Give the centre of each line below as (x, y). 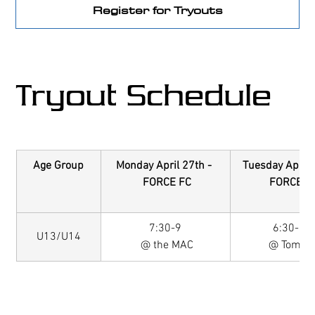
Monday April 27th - (166, 166)
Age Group (59, 166)
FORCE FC (167, 182)
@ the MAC (167, 245)
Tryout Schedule (144, 95)
